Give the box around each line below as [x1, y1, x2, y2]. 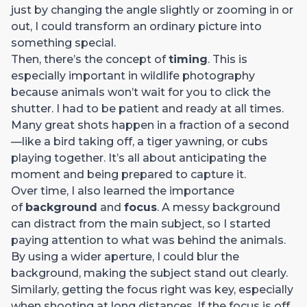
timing [169, 52, 208, 66]
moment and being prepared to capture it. [11, 167, 246, 181]
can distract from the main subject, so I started [11, 217, 271, 230]
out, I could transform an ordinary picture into [11, 19, 262, 33]
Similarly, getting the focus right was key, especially [11, 282, 293, 296]
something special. [11, 36, 116, 49]
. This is [208, 52, 247, 66]
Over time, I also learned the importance [11, 184, 234, 197]
